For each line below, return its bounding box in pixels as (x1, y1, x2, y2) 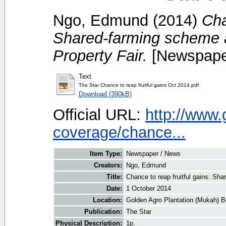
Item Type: (90, 150, 122, 158)
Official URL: (53, 105, 145, 123)
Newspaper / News (126, 150, 181, 158)
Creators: (94, 161, 122, 169)
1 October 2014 (126, 185, 171, 193)
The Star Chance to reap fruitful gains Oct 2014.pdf (79, 82, 199, 88)
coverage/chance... (53, 123, 186, 141)
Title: (106, 173, 122, 181)
